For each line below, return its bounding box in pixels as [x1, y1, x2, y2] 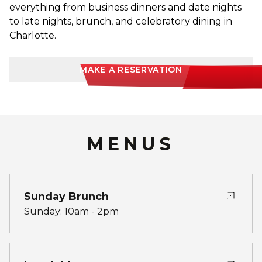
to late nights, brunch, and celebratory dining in [9, 15, 232, 27]
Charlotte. [9, 29, 56, 41]
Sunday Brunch [24, 189, 109, 203]
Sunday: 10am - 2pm [24, 205, 119, 217]
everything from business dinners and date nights [9, 1, 242, 13]
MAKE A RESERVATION [80, 64, 182, 75]
